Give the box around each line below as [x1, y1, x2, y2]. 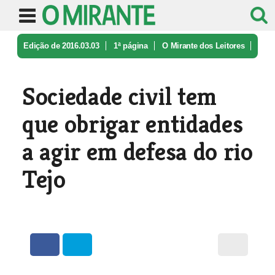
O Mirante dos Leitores [162, 41, 245, 50]
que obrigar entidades [21, 109, 243, 139]
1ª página [114, 41, 148, 50]
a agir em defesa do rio [21, 136, 253, 167]
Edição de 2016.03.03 [23, 41, 99, 50]
